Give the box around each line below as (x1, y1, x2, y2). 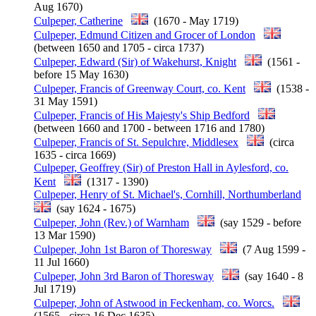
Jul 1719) (34, 282, 75, 295)
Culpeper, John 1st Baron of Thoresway (34, 243, 212, 255)
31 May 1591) (34, 95, 97, 107)
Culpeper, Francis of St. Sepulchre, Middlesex (34, 135, 238, 148)
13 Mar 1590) (34, 229, 95, 241)
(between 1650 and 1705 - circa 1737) (34, 41, 204, 54)
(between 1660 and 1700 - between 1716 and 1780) (34, 121, 265, 134)
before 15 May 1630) (34, 68, 128, 80)
